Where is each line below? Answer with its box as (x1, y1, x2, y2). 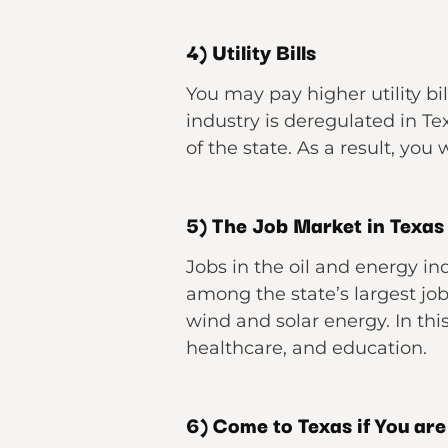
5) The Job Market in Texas (186, 208, 444, 240)
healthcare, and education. (186, 337, 427, 359)
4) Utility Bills (186, 35, 316, 67)
